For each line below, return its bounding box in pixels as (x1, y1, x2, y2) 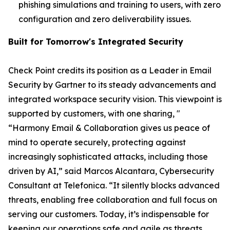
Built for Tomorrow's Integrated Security (8, 36, 183, 47)
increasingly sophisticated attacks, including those (8, 151, 208, 162)
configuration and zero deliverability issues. (18, 14, 191, 24)
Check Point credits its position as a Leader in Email (8, 65, 212, 75)
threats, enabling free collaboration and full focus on (8, 195, 217, 205)
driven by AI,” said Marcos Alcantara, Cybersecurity (8, 166, 214, 176)
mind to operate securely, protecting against (8, 137, 186, 147)
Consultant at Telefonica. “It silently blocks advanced (8, 180, 220, 190)
